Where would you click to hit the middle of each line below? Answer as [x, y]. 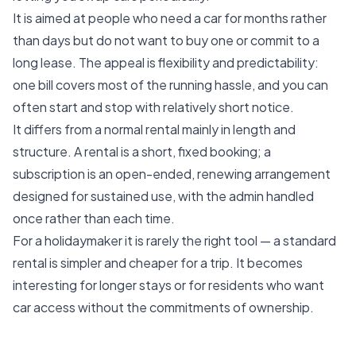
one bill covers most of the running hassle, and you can [170, 85]
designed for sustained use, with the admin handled [163, 196]
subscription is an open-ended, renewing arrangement [172, 174]
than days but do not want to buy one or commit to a [166, 40]
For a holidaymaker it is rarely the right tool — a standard [174, 240]
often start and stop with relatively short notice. [153, 107]
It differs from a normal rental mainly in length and [154, 129]
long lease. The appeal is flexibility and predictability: [166, 62]
